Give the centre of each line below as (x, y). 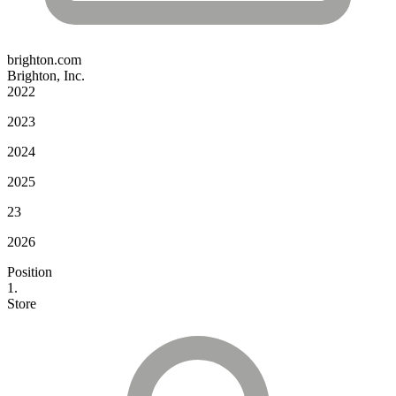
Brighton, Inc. (46, 75)
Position (30, 271)
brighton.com (44, 59)
